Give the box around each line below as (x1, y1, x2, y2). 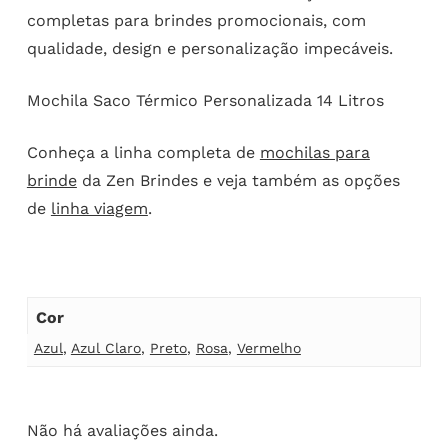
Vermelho (236, 339, 301, 356)
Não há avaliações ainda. (26, 421, 218, 441)
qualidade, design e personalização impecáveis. (26, 39, 393, 59)
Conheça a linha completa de (26, 143, 260, 163)
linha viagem (50, 199, 148, 219)
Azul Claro (70, 339, 141, 356)
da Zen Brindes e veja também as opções (76, 171, 400, 191)
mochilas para (259, 143, 370, 163)
